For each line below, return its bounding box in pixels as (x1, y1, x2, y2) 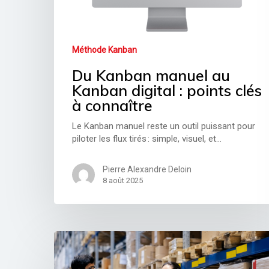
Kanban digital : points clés (72, 81, 262, 100)
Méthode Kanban (72, 45, 138, 55)
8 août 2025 (103, 176, 144, 186)
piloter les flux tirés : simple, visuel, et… (72, 133, 222, 145)
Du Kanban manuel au (72, 66, 231, 85)
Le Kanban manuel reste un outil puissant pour (72, 121, 256, 132)
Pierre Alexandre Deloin (103, 165, 192, 175)
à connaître (72, 96, 153, 115)
